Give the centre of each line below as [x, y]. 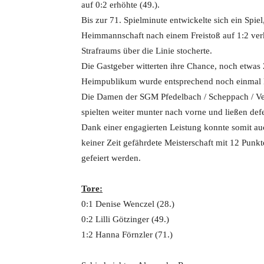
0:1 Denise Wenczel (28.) [128, 204]
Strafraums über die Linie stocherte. [147, 51]
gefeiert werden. [111, 158]
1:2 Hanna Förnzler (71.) [127, 235]
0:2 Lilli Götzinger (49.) [125, 219]
